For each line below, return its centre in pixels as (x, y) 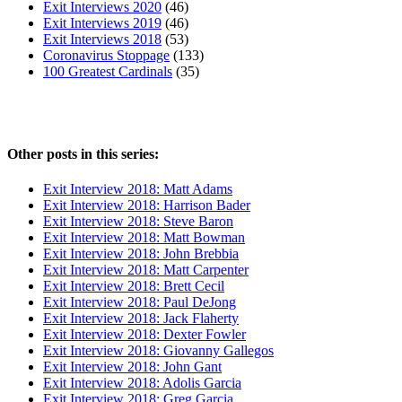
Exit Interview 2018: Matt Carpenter (146, 270)
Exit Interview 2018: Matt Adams (138, 189)
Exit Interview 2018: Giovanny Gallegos (158, 350)
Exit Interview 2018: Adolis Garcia (142, 383)
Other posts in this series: (83, 153)
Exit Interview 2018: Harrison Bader (147, 205)
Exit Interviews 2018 (102, 39)
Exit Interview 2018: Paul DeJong (140, 302)
